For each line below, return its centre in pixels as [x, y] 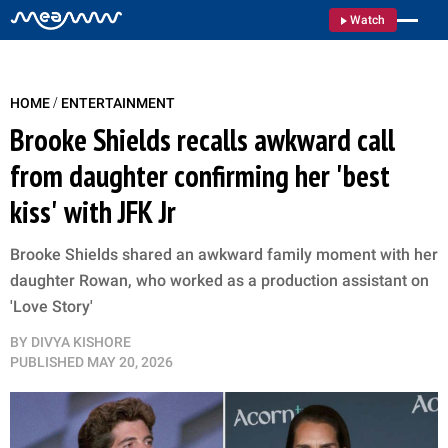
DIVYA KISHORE [81, 342]
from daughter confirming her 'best [200, 175]
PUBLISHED [47, 362]
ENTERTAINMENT [118, 103]
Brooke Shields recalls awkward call [202, 139]
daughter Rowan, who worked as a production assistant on [219, 280]
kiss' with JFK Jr [93, 211]
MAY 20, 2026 [130, 362]
